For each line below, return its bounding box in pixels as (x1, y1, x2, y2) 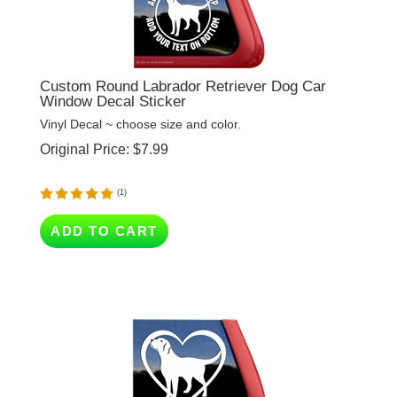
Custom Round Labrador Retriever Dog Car (40, 52, 326, 69)
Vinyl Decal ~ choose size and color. (40, 91, 241, 105)
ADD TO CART (51, 198, 158, 213)
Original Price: (40, 116, 129, 131)
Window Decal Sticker (40, 67, 186, 84)
